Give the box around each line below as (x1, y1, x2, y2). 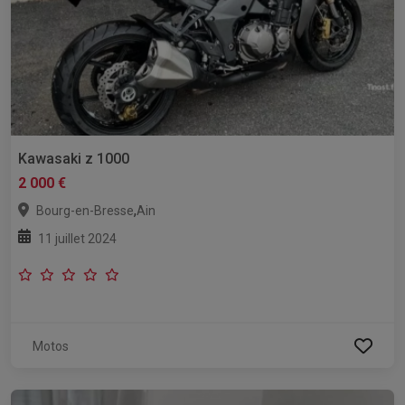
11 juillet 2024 (38, 231, 117, 247)
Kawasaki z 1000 (18, 150, 129, 168)
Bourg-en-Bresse (36, 203, 134, 219)
